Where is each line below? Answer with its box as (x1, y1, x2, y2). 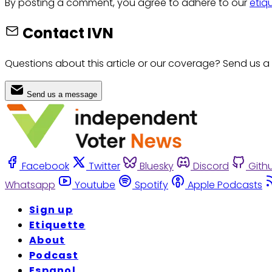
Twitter (89, 158, 120, 173)
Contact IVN (22, 22, 114, 43)
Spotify (135, 177, 168, 192)
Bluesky (140, 158, 174, 173)
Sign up (29, 202, 73, 217)
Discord (193, 158, 229, 173)
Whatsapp (5, 177, 55, 192)
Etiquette (29, 217, 86, 232)
